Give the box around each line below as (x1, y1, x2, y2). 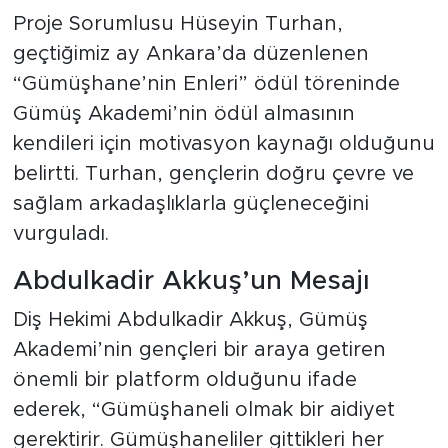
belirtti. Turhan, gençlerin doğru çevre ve (12, 163, 414, 184)
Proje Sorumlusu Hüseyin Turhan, (12, 13, 343, 34)
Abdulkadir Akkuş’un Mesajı (12, 267, 370, 294)
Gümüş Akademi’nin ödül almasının (12, 103, 355, 124)
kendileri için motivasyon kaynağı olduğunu (12, 133, 435, 154)
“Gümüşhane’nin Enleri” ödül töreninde (12, 73, 400, 94)
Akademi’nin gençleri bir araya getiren (12, 340, 386, 361)
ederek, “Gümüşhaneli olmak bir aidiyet (12, 400, 395, 421)
